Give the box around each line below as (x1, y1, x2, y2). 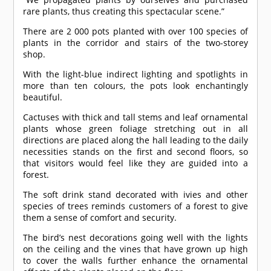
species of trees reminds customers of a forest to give (23, 200, 248, 212)
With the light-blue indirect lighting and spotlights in (23, 68, 248, 80)
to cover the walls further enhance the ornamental (23, 254, 248, 266)
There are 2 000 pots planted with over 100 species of (23, 25, 248, 37)
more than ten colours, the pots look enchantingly (23, 79, 248, 91)
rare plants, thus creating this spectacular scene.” (23, 5, 225, 17)
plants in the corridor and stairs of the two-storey (23, 36, 248, 48)
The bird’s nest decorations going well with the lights (23, 231, 248, 243)
